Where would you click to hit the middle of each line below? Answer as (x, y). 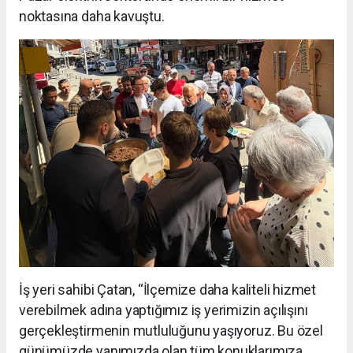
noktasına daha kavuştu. (92, 16)
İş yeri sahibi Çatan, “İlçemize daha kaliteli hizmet (168, 289)
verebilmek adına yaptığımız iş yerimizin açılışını (163, 310)
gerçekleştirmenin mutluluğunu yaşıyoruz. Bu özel (171, 330)
